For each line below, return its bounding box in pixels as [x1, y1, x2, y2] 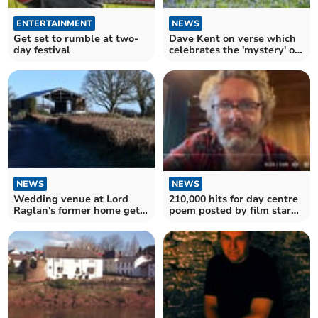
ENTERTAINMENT [16, 17, 93, 29]
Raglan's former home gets [13, 204, 146, 218]
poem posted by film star [169, 204, 291, 217]
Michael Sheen [169, 215, 241, 229]
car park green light [13, 215, 111, 229]
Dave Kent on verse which [169, 31, 296, 45]
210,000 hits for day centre [169, 192, 298, 206]
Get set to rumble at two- [13, 31, 139, 45]
